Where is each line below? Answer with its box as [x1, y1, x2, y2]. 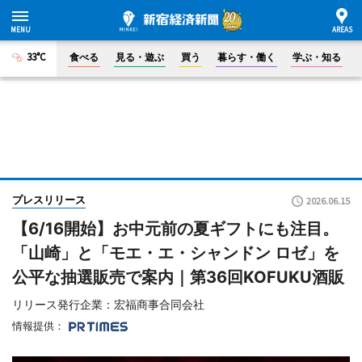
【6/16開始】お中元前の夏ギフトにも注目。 [12, 219, 339, 238]
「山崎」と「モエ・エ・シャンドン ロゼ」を [12, 243, 339, 263]
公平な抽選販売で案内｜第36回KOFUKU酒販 [12, 267, 344, 287]
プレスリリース [12, 193, 86, 206]
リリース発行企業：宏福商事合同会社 [12, 297, 204, 311]
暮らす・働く [217, 51, 276, 63]
